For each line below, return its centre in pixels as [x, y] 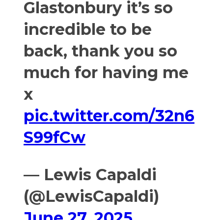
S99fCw [55, 137]
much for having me [106, 72]
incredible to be [88, 29]
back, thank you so [100, 51]
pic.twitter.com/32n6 [109, 115]
